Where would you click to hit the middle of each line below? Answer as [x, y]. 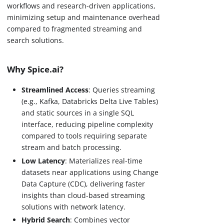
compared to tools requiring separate [84, 136]
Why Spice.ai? [35, 69]
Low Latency [43, 160]
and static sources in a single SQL [78, 113]
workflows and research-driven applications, [81, 6]
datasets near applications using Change [90, 172]
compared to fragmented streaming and [75, 29]
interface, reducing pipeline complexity [87, 124]
